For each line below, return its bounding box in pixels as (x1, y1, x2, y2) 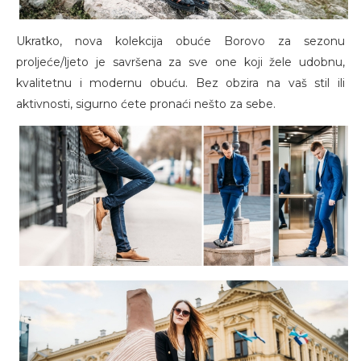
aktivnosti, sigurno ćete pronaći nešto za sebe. (16, 96, 276, 111)
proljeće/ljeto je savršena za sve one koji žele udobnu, (16, 54, 345, 69)
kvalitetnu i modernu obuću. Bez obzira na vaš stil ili (16, 75, 345, 90)
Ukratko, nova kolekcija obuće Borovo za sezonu (16, 33, 345, 48)
